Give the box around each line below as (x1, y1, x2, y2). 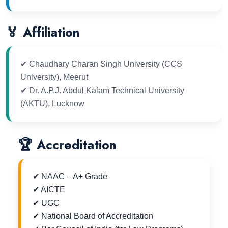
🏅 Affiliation (6, 22, 80, 41)
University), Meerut (20, 72, 88, 81)
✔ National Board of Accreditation (33, 211, 153, 220)
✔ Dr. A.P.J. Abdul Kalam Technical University (20, 85, 184, 95)
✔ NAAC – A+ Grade (33, 172, 107, 181)
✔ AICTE (33, 185, 65, 194)
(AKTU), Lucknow (20, 99, 84, 108)
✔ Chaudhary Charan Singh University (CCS (20, 59, 182, 68)
